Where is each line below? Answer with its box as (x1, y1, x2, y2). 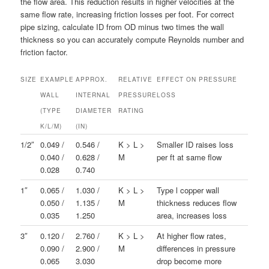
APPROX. (76, 74, 108, 83)
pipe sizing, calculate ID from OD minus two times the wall (20, 21, 225, 33)
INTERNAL (76, 90, 111, 99)
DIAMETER (76, 106, 112, 115)
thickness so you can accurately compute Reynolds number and (20, 34, 244, 46)
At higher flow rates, (157, 229, 227, 241)
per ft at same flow (157, 151, 222, 163)
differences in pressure (157, 242, 236, 254)
